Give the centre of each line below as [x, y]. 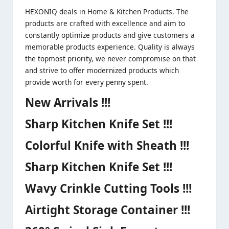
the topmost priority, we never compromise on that [110, 59]
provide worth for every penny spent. [87, 82]
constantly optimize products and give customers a [110, 35]
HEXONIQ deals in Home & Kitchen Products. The [107, 12]
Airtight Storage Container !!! [108, 210]
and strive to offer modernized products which [102, 71]
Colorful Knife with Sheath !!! [107, 146]
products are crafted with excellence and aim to [105, 24]
